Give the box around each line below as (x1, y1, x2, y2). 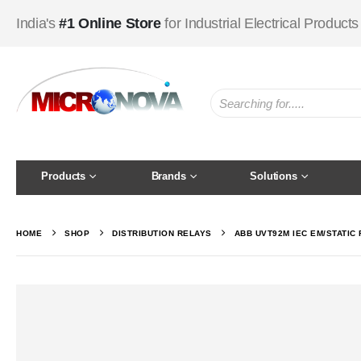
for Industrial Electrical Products (164, 15, 359, 31)
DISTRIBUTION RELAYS (112, 228, 212, 238)
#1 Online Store (59, 15, 165, 31)
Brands (151, 169, 186, 182)
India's (16, 15, 60, 31)
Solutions (250, 169, 297, 182)
